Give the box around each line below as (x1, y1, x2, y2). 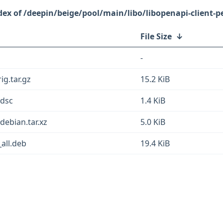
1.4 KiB (140, 95, 165, 106)
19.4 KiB (140, 138, 170, 149)
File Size (140, 31, 172, 42)
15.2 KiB (140, 74, 170, 85)
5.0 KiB (140, 116, 165, 127)
